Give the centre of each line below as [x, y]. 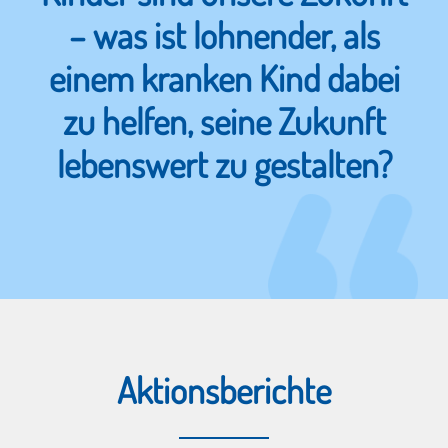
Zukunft [331, 120]
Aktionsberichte [224, 389]
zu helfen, [131, 120]
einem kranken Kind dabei [224, 77]
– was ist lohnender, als [224, 34]
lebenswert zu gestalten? [224, 163]
